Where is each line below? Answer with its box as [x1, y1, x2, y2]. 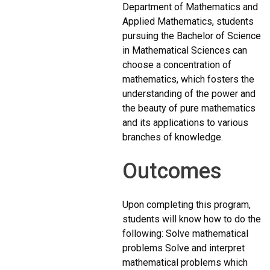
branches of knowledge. [122, 131, 224, 143]
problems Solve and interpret [122, 242, 245, 254]
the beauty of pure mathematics [122, 102, 256, 115]
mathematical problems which [122, 257, 248, 269]
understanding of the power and [122, 88, 256, 100]
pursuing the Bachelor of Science [122, 30, 262, 42]
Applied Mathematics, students [122, 16, 254, 28]
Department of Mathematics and [122, 1, 259, 13]
